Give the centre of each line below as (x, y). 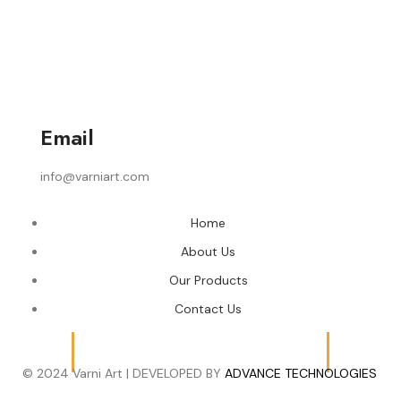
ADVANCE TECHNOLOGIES (301, 373)
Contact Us (208, 308)
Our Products (208, 280)
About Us (208, 251)
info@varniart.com (95, 176)
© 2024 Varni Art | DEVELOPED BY (124, 373)
